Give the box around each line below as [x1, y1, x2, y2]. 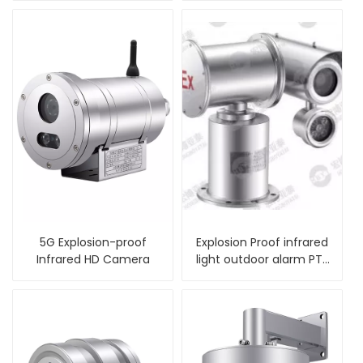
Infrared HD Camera [36, 251, 150, 267]
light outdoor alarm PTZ [195, 251, 329, 267]
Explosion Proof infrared [196, 234, 328, 250]
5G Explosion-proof [39, 234, 147, 250]
